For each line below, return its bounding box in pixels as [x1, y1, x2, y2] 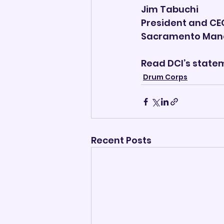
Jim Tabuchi [141, 3, 198, 15]
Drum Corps [143, 72, 187, 82]
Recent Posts [91, 134, 151, 146]
